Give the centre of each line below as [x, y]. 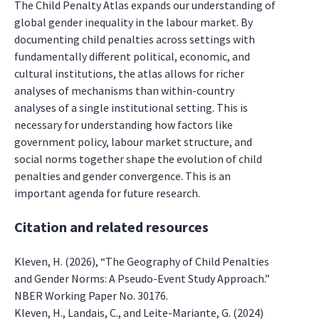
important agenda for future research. [107, 193]
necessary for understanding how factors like [124, 125]
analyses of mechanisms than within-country [124, 91]
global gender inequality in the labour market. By [134, 22]
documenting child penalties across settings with [135, 40]
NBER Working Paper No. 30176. [91, 296]
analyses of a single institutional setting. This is [131, 108]
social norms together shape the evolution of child [138, 159]
